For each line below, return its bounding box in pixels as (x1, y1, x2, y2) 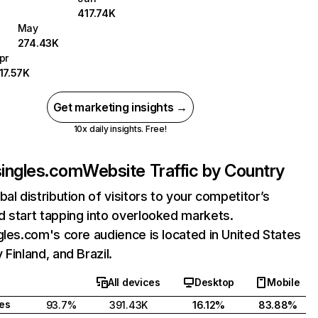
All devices (108, 276, 160, 288)
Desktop (194, 276, 234, 288)
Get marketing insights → (53, 100, 187, 114)
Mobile (267, 276, 300, 288)
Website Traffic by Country (82, 160, 285, 181)
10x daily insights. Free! (73, 124, 167, 134)
